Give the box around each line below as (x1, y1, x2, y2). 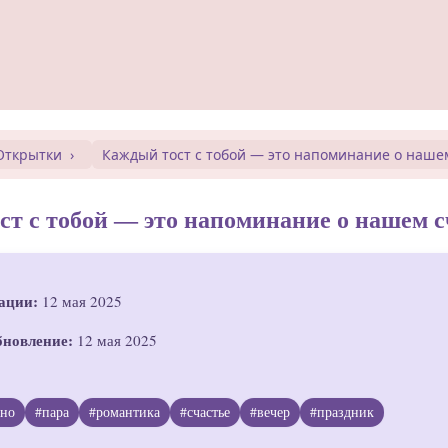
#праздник (310, 403, 375, 422)
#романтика (89, 403, 161, 422)
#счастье (180, 403, 231, 422)
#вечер (250, 403, 291, 422)
